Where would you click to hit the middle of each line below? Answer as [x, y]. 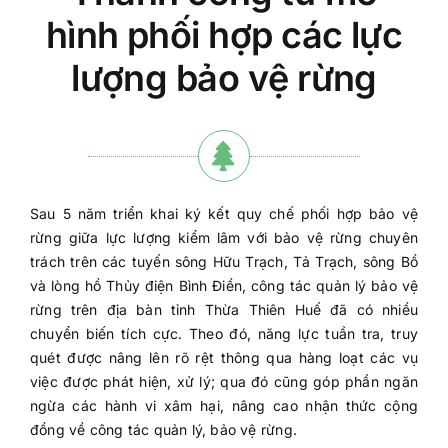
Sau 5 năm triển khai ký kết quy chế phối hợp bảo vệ [224, 213]
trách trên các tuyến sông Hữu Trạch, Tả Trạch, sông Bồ [224, 261]
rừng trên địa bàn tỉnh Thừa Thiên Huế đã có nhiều [224, 309]
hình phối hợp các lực [224, 35]
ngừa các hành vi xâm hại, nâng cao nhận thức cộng [224, 405]
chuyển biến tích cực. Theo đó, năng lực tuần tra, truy [224, 333]
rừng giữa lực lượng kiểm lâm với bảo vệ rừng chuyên [224, 237]
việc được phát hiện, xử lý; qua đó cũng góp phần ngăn [224, 381]
